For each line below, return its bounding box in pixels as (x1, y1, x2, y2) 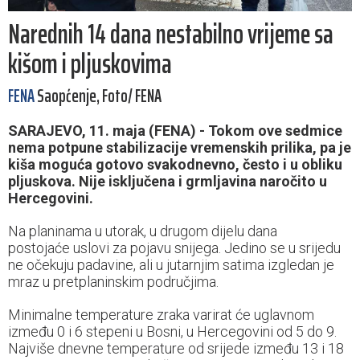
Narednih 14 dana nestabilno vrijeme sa (8, 12, 333, 56)
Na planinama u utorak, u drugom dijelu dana (8, 223, 277, 240)
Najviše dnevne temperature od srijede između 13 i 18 (8, 340, 344, 358)
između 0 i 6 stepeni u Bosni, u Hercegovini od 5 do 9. (8, 323, 337, 341)
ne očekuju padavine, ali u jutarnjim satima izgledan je (8, 256, 334, 274)
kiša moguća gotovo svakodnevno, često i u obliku (8, 156, 342, 174)
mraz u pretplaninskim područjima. (8, 273, 219, 291)
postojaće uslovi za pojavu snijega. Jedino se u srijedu (8, 239, 341, 257)
